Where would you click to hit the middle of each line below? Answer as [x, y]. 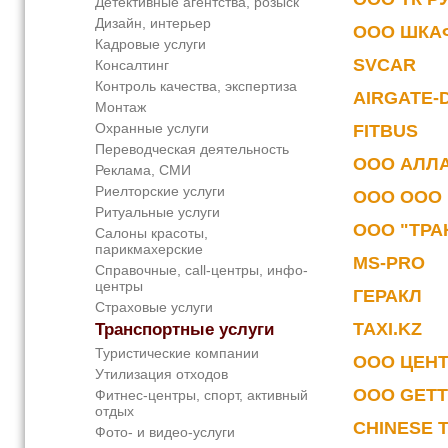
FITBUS [385, 131]
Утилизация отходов [161, 374]
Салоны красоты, [151, 233]
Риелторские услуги [160, 191]
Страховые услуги [154, 307]
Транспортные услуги [184, 330]
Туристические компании [177, 353]
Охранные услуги [152, 128]
